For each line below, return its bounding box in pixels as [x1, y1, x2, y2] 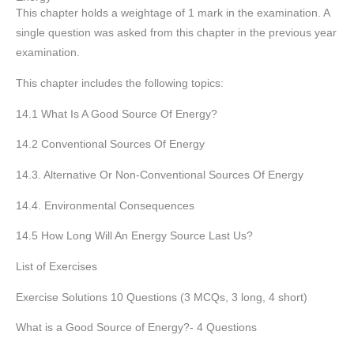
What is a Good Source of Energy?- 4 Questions [16, 322, 257, 334]
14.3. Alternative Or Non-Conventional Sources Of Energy [16, 169, 303, 182]
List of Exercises [16, 261, 97, 273]
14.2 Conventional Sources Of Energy [16, 138, 205, 151]
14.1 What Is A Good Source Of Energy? [16, 107, 217, 120]
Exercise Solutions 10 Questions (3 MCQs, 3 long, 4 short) [16, 291, 307, 303]
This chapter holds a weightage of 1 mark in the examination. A [16, 7, 330, 20]
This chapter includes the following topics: [16, 77, 224, 90]
